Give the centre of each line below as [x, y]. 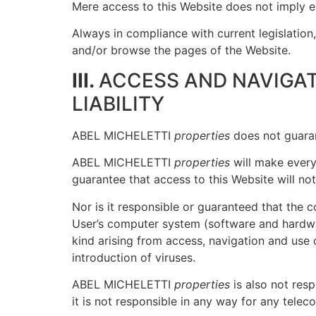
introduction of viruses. [134, 257]
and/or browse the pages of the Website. [181, 50]
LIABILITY [118, 103]
